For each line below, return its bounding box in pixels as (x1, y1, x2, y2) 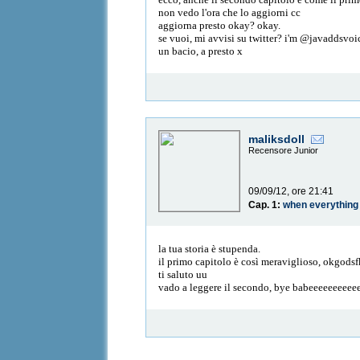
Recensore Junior (248, 145, 319, 156)
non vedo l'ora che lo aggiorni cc (158, 6, 301, 18)
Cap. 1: (248, 199, 284, 211)
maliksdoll (248, 133, 305, 146)
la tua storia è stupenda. (158, 242, 261, 255)
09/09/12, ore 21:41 (248, 186, 334, 198)
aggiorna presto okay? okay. (158, 18, 281, 31)
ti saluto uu (158, 268, 208, 280)
